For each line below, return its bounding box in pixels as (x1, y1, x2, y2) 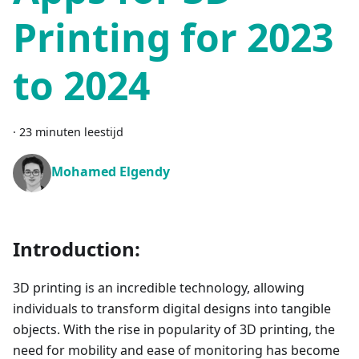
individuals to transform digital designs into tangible (13, 300, 331, 318)
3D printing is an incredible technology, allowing (13, 279, 305, 297)
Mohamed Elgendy (51, 163, 170, 181)
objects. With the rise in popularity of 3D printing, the (13, 321, 335, 339)
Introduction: (13, 236, 140, 263)
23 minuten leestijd (19, 124, 123, 140)
